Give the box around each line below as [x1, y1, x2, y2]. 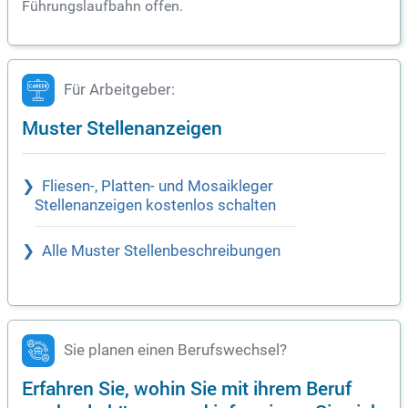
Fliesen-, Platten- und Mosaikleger [42, 177, 273, 195]
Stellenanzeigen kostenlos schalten [35, 196, 276, 214]
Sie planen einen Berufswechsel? [64, 341, 287, 359]
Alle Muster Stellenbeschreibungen [42, 241, 280, 260]
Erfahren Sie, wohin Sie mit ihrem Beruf [22, 373, 352, 401]
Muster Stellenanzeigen [22, 113, 222, 140]
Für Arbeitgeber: [64, 80, 175, 98]
